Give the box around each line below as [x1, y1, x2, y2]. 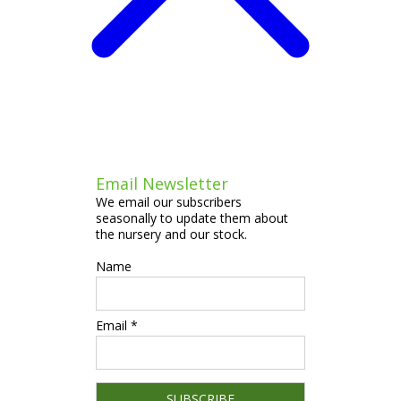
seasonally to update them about [96, 209, 289, 226]
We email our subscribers [96, 192, 243, 210]
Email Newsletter [96, 172, 229, 194]
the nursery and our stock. [96, 225, 248, 243]
